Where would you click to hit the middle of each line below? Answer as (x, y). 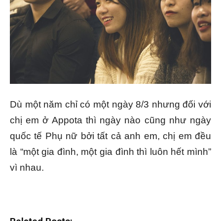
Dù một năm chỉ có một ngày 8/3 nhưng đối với (110, 104)
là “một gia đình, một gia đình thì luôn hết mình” (110, 151)
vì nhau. (27, 167)
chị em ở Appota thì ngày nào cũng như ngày (110, 120)
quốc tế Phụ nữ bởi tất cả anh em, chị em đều (110, 136)
